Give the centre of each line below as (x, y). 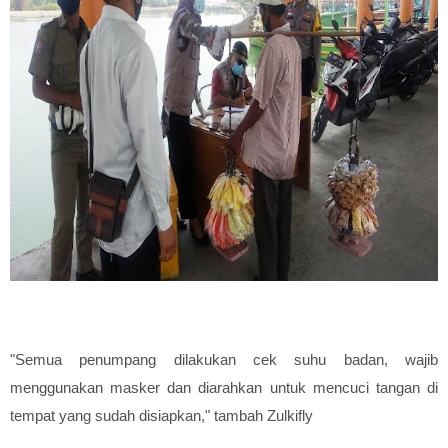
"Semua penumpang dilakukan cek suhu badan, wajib (224, 359)
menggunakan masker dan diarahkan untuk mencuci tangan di (224, 387)
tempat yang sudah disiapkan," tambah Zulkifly (161, 415)
